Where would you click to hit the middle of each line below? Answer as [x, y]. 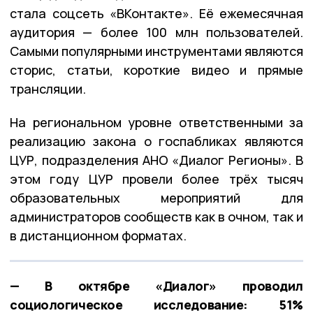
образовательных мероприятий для [156, 197]
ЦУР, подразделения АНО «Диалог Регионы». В [156, 160]
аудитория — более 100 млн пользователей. [156, 32]
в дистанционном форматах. [98, 235]
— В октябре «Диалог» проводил [156, 285]
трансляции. [48, 88]
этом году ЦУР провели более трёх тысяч [156, 179]
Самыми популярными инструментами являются [156, 51]
